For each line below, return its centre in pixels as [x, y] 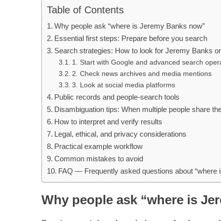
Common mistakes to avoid [99, 158]
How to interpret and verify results [109, 121]
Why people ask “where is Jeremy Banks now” [130, 26]
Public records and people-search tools [117, 97]
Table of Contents [85, 10]
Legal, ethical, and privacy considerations [121, 134]
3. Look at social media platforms [123, 85]
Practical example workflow [99, 146]
